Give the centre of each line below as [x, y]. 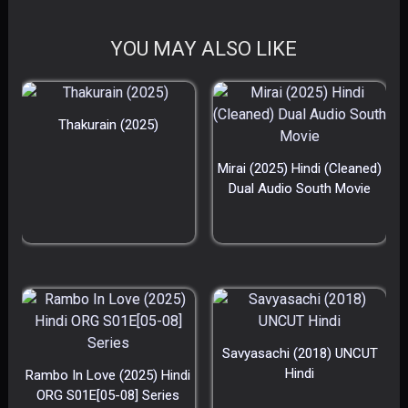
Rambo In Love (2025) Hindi [108, 375]
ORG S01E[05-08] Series [108, 395]
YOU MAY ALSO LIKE [204, 48]
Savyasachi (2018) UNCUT [300, 353]
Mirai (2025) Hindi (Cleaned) [300, 168]
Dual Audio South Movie [300, 188]
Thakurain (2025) [108, 124]
